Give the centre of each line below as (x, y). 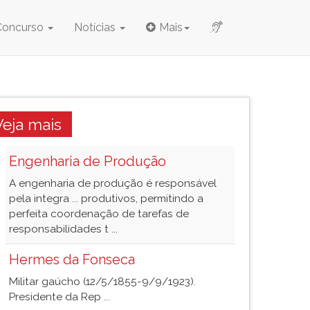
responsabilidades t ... (63, 229)
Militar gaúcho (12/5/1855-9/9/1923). (102, 282)
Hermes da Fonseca (72, 259)
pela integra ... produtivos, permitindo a (106, 199)
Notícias (96, 27)
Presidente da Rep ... (60, 297)
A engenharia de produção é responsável (113, 183)
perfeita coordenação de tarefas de (99, 214)
